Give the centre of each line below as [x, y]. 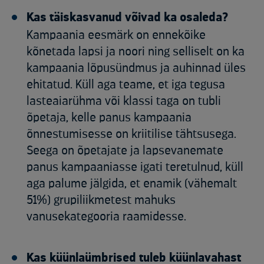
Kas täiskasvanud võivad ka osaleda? [127, 18]
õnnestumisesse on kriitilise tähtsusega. [131, 134]
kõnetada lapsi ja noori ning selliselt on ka [136, 52]
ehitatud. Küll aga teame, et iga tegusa [126, 85]
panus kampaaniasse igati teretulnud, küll [135, 167]
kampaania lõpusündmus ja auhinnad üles [136, 68]
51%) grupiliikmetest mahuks [101, 200]
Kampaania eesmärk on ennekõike [116, 35]
